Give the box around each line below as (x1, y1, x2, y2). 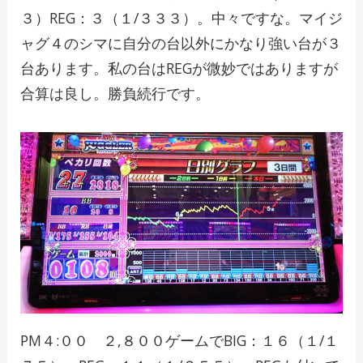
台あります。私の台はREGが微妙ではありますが (19, 58, 338, 79)
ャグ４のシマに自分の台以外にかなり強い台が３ (19, 33, 341, 53)
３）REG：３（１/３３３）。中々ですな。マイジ (19, 8, 343, 28)
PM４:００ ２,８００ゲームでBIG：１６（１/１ (19, 330, 339, 350)
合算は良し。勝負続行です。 (19, 83, 210, 104)
